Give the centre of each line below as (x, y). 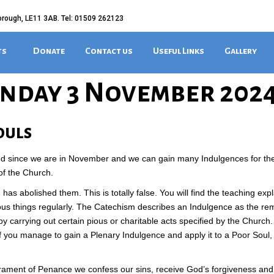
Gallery (241, 51)
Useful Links (179, 51)
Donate (49, 51)
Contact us (109, 51)
